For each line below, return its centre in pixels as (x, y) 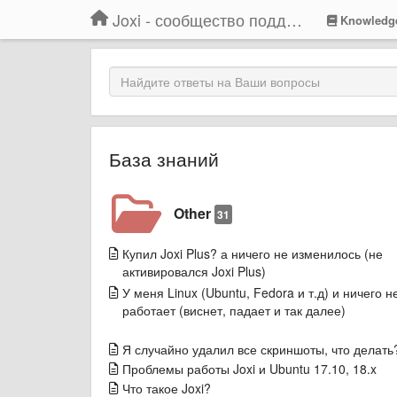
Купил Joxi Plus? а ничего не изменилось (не (253, 253)
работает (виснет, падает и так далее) (234, 310)
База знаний (164, 159)
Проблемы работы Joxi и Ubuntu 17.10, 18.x (249, 369)
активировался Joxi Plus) (194, 271)
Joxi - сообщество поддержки (294, 19)
